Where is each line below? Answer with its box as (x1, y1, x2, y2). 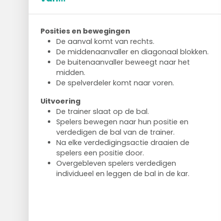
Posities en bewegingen (40, 26, 130, 36)
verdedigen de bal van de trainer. (56, 127, 175, 137)
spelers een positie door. (56, 148, 144, 158)
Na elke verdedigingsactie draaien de (56, 138, 189, 147)
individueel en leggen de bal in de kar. (56, 169, 189, 179)
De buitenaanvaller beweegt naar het (56, 57, 190, 67)
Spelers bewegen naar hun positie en (56, 117, 188, 127)
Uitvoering (40, 96, 80, 106)
